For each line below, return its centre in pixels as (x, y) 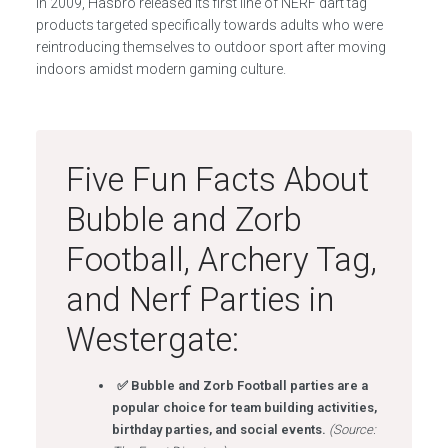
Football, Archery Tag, (221, 259)
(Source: (352, 429)
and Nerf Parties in (200, 299)
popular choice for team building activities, (244, 407)
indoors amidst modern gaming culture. (160, 69)
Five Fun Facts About (217, 179)
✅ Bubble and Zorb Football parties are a (242, 385)
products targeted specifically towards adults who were (209, 25)
